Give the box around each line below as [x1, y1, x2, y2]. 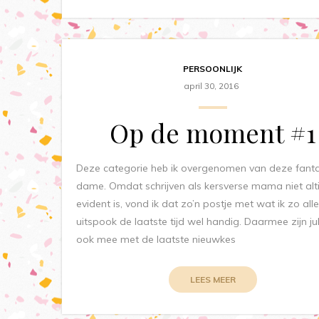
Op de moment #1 [109, 115, 316, 150]
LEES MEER [189, 273, 236, 285]
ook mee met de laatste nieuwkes [76, 232, 236, 246]
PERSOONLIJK [183, 63, 243, 74]
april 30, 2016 [183, 80, 239, 91]
